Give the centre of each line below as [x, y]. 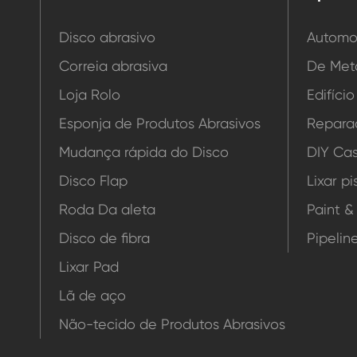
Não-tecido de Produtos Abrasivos [172, 324]
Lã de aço [92, 296]
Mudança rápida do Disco [144, 152]
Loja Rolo [90, 95]
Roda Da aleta [107, 210]
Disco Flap [93, 181]
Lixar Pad [89, 267]
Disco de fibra [104, 238]
